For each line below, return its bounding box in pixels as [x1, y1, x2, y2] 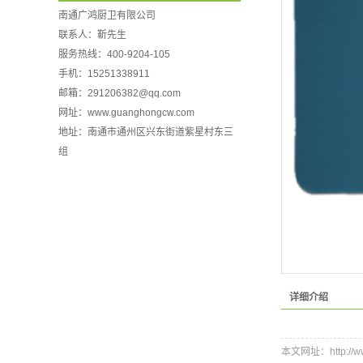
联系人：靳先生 [58, 29, 126, 41]
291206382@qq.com [88, 88, 181, 99]
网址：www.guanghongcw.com [58, 107, 194, 118]
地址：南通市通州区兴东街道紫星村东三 [58, 126, 233, 138]
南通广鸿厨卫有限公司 [58, 10, 156, 21]
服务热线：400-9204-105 [58, 49, 170, 60]
